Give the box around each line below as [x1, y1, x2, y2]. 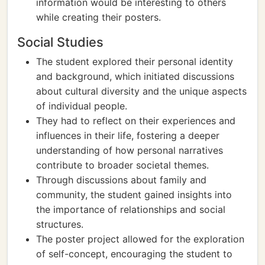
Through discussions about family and [36, 174, 206, 186]
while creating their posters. [36, 11, 161, 23]
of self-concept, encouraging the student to [36, 248, 232, 260]
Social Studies [17, 34, 104, 50]
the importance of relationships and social [36, 203, 225, 215]
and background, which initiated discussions [36, 70, 234, 82]
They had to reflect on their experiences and [36, 115, 235, 127]
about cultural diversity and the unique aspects [36, 85, 247, 97]
